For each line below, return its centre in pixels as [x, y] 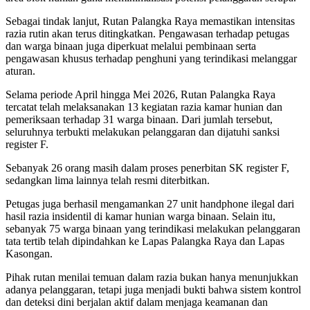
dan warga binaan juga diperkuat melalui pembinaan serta [131, 46]
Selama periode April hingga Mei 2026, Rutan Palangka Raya [140, 94]
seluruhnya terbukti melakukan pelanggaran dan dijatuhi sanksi [143, 131]
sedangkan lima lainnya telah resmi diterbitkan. [108, 180]
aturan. [20, 71]
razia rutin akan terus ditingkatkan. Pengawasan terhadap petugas [147, 33]
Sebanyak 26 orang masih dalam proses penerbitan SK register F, [147, 167]
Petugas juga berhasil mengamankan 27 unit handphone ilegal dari [150, 203]
